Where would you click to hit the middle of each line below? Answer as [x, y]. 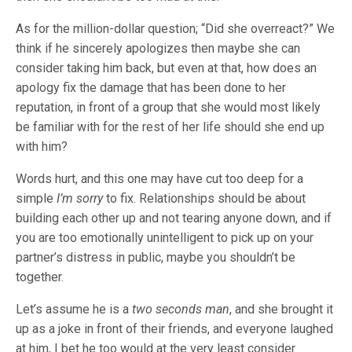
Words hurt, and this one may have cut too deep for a [159, 179]
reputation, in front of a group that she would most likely [168, 107]
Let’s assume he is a [74, 309]
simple [36, 198]
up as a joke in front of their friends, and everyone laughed [174, 329]
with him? [42, 147]
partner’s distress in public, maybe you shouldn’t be [156, 257]
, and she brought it [281, 309]
